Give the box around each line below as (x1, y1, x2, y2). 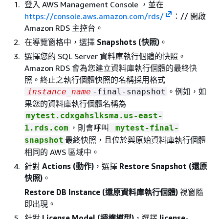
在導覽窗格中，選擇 (24, 37, 97, 47)
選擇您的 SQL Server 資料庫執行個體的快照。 (24, 51, 186, 61)
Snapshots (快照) (97, 37, 159, 47)
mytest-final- (110, 123, 179, 132)
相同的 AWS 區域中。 (24, 147, 99, 157)
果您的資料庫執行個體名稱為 (24, 99, 126, 109)
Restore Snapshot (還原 (119, 161, 207, 171)
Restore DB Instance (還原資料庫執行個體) (24, 187, 178, 197)
